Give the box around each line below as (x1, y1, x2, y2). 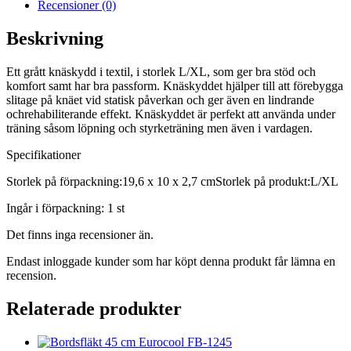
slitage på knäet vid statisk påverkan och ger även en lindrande (6, 93, 314, 107)
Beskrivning (6, 28, 103, 49)
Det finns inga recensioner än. (6, 228, 154, 242)
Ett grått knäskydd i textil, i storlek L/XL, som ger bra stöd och (6, 65, 316, 79)
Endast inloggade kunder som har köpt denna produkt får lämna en (6, 255, 335, 269)
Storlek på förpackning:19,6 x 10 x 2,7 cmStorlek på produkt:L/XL (6, 175, 338, 189)
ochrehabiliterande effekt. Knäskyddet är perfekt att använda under (6, 107, 335, 121)
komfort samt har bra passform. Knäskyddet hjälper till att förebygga (6, 79, 343, 93)
